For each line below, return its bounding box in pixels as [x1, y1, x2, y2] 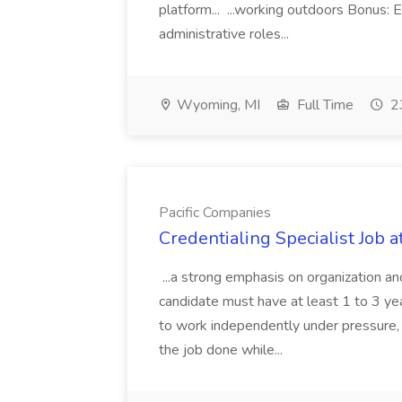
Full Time [293, 95, 354, 115]
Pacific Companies [159, 203, 271, 223]
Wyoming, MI [173, 95, 260, 115]
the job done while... [159, 340, 286, 360]
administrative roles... [159, 24, 293, 44]
